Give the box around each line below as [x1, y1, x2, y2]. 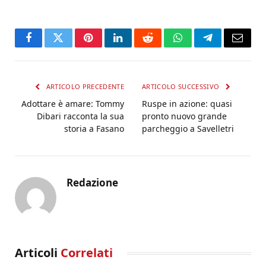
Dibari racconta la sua [37, 110, 124, 122]
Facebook [27, 41, 69, 52]
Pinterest [87, 41, 125, 52]
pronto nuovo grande [142, 110, 227, 122]
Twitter [57, 41, 88, 52]
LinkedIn [117, 41, 157, 52]
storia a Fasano [64, 123, 124, 135]
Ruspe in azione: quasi [142, 98, 232, 110]
